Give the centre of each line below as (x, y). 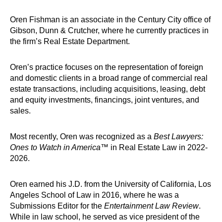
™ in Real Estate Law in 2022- (154, 148)
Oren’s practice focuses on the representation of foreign (107, 67)
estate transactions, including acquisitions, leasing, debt (108, 89)
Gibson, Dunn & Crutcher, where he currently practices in (109, 31)
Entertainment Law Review (151, 206)
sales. (20, 111)
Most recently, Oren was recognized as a (82, 137)
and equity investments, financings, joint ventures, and (105, 100)
